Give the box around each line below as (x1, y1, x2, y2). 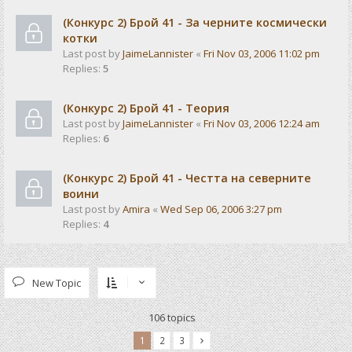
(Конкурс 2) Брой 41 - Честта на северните (63, 170, 311, 185)
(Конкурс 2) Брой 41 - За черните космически (63, 15, 327, 30)
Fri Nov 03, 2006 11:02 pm (203, 46, 320, 60)
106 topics (148, 310, 196, 324)
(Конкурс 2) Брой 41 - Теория (63, 101, 229, 115)
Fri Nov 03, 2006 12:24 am (203, 116, 320, 130)
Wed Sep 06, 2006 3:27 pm (160, 202, 282, 216)
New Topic (32, 276, 81, 290)
